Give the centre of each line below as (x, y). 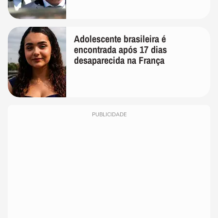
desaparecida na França (119, 60)
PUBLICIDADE (109, 115)
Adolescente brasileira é (120, 39)
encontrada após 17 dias (120, 50)
